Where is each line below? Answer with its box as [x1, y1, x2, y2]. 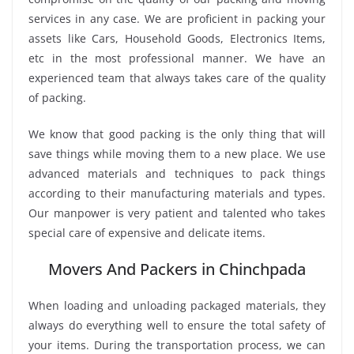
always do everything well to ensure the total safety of [28, 317, 326, 333]
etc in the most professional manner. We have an [28, 50, 326, 66]
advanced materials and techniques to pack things [28, 165, 326, 181]
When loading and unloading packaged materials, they [28, 297, 326, 313]
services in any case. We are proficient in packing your [28, 10, 326, 26]
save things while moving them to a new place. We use [28, 145, 326, 161]
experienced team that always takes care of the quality [28, 70, 326, 85]
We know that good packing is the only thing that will [28, 126, 326, 141]
